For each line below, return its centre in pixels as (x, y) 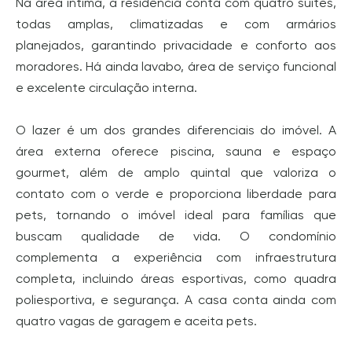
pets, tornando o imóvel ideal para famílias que (176, 215)
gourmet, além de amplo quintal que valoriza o (176, 172)
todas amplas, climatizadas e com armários (176, 24)
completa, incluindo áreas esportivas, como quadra (176, 279)
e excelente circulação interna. (106, 88)
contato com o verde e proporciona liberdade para (176, 194)
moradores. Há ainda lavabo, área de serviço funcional (176, 66)
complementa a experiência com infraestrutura (176, 257)
